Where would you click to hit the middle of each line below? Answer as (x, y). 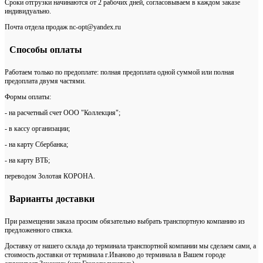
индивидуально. (28, 11)
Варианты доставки (50, 199)
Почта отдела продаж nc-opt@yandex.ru (63, 27)
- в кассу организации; (37, 129)
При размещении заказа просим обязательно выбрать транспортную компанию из (125, 222)
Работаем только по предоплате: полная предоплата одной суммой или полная (119, 73)
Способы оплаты (43, 50)
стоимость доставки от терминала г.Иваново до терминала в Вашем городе (115, 255)
